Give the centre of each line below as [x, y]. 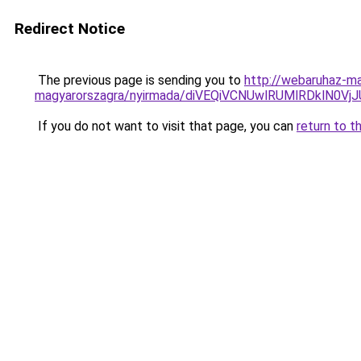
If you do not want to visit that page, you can [166, 126]
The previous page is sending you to [139, 80]
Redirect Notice [70, 29]
